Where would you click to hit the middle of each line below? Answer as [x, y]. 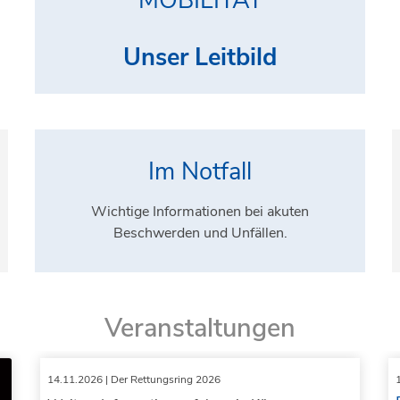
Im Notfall [200, 171]
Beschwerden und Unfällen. [200, 233]
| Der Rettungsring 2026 [162, 380]
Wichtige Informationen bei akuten [200, 211]
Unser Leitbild [200, 57]
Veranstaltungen [200, 329]
